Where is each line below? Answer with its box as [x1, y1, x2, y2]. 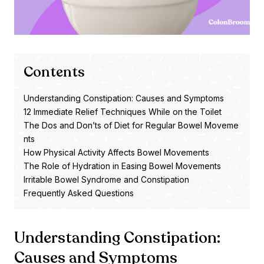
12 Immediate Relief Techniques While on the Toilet [24, 107, 222, 117]
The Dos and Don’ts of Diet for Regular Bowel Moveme [24, 120, 239, 131]
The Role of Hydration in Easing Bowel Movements [24, 161, 221, 171]
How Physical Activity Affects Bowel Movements [24, 147, 209, 158]
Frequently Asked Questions [24, 188, 134, 199]
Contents [24, 62, 84, 82]
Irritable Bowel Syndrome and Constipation [24, 174, 189, 185]
